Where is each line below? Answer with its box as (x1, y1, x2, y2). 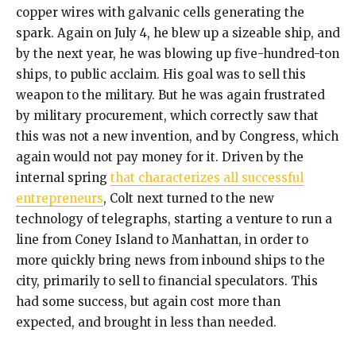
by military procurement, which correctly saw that (16, 108, 319, 124)
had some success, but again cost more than (16, 294, 281, 310)
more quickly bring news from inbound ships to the (16, 253, 325, 269)
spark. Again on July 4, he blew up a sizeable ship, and (16, 25, 340, 41)
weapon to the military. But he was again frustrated (16, 87, 325, 103)
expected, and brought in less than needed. (16, 315, 277, 331)
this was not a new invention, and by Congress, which (16, 129, 339, 145)
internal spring (16, 170, 110, 186)
